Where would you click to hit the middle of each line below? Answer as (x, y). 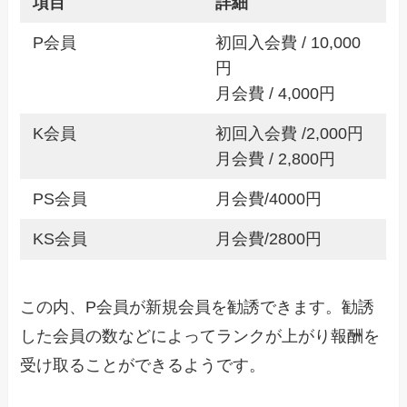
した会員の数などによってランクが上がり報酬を (200, 337)
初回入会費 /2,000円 (289, 134)
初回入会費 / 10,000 (288, 43)
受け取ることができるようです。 (143, 366)
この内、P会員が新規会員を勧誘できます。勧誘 (198, 308)
